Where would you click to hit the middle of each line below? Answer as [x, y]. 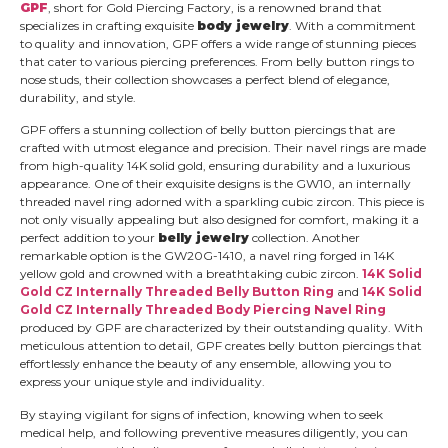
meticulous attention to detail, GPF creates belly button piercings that [221, 346]
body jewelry [243, 25]
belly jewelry [203, 238]
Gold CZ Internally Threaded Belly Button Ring [177, 292]
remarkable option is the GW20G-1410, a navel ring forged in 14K [207, 256]
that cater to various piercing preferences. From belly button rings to [217, 61]
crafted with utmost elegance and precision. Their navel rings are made [223, 148]
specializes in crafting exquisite [108, 25]
